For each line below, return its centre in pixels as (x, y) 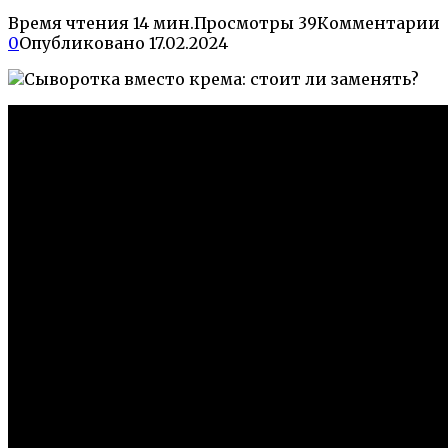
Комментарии (378, 22)
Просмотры (244, 22)
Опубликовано (82, 42)
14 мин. (161, 22)
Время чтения (68, 22)
